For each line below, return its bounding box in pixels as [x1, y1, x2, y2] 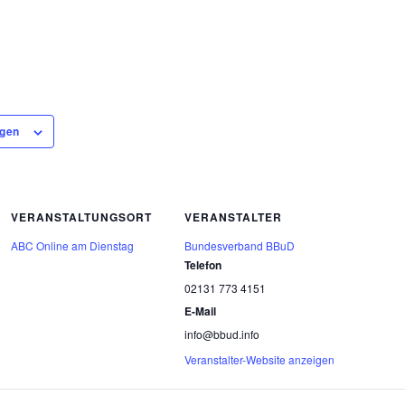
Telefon [184, 257, 222, 274]
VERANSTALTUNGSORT [11, 209, 153, 226]
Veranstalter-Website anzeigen [184, 352, 335, 368]
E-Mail [184, 303, 217, 320]
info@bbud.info [184, 326, 260, 343]
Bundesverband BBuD [184, 238, 296, 254]
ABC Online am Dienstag [11, 238, 135, 254]
